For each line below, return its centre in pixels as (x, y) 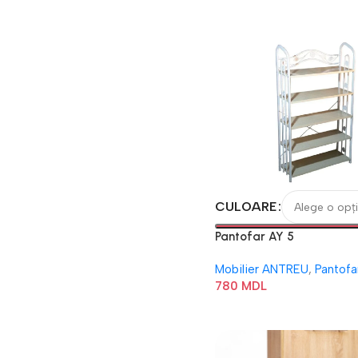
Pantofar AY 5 (254, 237)
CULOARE (245, 207)
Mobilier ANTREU (261, 269)
